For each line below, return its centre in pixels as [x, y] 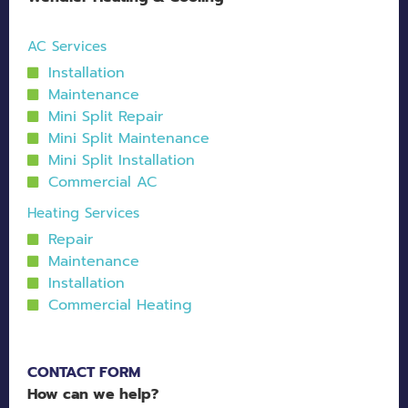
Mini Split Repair [105, 117]
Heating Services [83, 214]
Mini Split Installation [121, 161]
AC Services [67, 47]
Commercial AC [102, 183]
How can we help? [93, 395]
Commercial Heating [120, 306]
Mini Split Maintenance [128, 139]
